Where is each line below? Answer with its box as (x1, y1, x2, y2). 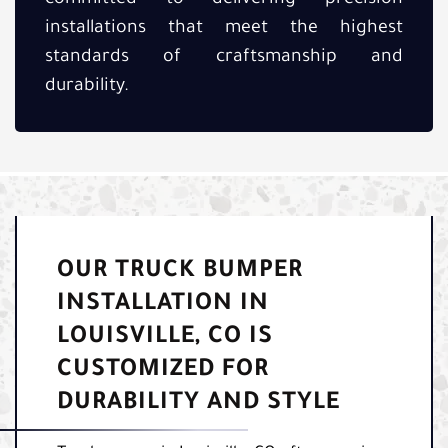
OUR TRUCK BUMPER (57, 258, 303, 285)
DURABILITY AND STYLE (57, 390, 340, 417)
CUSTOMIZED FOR (57, 357, 269, 384)
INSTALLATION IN (57, 291, 269, 318)
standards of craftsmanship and (45, 47, 403, 68)
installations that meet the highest (45, 18, 403, 39)
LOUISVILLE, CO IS (57, 324, 273, 351)
